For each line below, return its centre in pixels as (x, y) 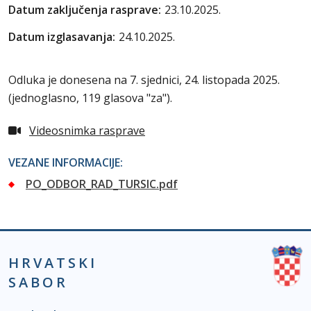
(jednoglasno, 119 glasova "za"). (90, 98)
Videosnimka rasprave (87, 131)
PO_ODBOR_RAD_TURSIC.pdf (102, 184)
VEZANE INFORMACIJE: (66, 162)
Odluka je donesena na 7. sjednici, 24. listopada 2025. (144, 80)
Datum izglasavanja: (62, 37)
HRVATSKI (53, 263)
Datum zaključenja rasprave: (85, 10)
